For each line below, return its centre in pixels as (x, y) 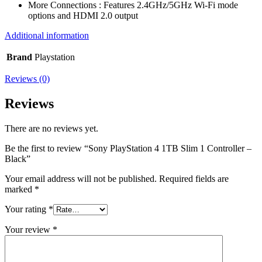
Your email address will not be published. (81, 178)
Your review (29, 229)
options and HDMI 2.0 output (83, 15)
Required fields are (194, 178)
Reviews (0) (27, 78)
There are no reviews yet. (51, 128)
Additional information (47, 35)
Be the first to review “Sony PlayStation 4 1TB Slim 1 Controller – (128, 148)
